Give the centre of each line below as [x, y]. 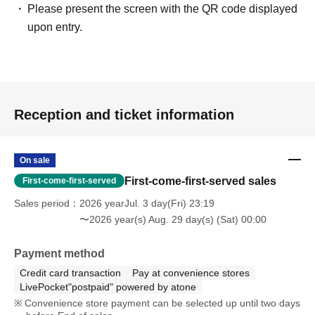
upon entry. [55, 27]
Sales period [42, 203]
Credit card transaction [70, 272]
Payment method [59, 253]
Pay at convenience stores [191, 272]
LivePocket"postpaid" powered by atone [108, 287]
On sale [35, 160]
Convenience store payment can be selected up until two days [162, 303]
